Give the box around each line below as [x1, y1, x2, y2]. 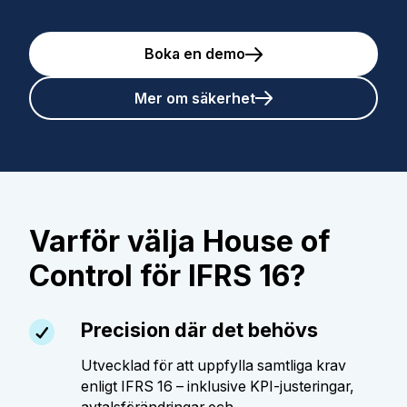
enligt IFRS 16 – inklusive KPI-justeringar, [81, 377, 354, 395]
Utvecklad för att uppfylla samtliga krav [81, 356, 346, 374]
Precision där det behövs [81, 318, 318, 342]
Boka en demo [144, 45, 245, 64]
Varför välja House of [28, 223, 331, 259]
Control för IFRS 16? [28, 257, 306, 293]
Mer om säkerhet [134, 89, 255, 107]
